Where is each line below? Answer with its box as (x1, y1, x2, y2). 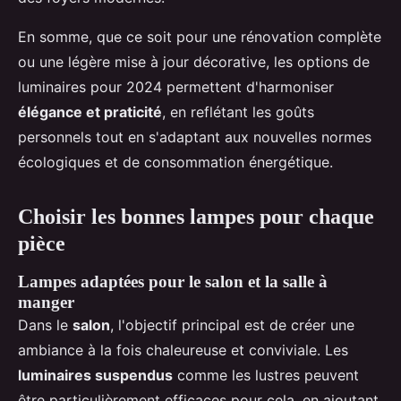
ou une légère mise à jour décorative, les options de (18, 53, 370, 72)
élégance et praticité (18, 103, 162, 122)
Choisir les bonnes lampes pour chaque (18, 205, 374, 229)
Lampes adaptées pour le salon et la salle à (18, 272, 328, 292)
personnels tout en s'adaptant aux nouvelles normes (18, 128, 371, 147)
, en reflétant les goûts (162, 103, 314, 122)
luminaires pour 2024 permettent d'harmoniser (18, 78, 334, 97)
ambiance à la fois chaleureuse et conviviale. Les (18, 341, 348, 360)
